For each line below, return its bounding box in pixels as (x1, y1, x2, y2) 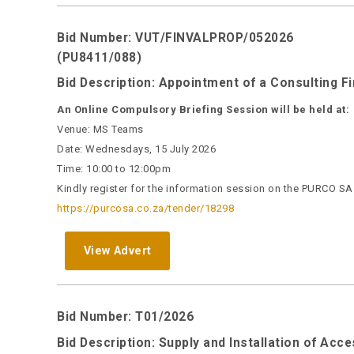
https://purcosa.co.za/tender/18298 (57, 202, 234, 215)
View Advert (84, 243, 152, 257)
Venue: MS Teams (57, 123, 144, 136)
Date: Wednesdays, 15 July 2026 (57, 143, 216, 156)
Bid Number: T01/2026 (57, 309, 194, 324)
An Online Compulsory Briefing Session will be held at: (57, 104, 349, 116)
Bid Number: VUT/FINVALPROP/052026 (57, 30, 294, 45)
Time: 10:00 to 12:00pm (57, 163, 171, 175)
